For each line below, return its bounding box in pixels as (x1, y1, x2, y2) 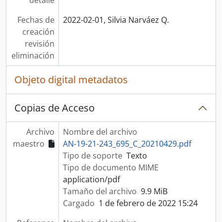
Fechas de (17, 14, 55, 25)
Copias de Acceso (14, 101, 95, 114)
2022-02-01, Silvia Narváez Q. (62, 14, 169, 25)
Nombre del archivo (62, 126, 137, 137)
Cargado (62, 198, 95, 209)
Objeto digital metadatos (14, 73, 128, 86)
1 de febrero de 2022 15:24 (98, 198, 198, 209)
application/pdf (62, 174, 120, 185)
